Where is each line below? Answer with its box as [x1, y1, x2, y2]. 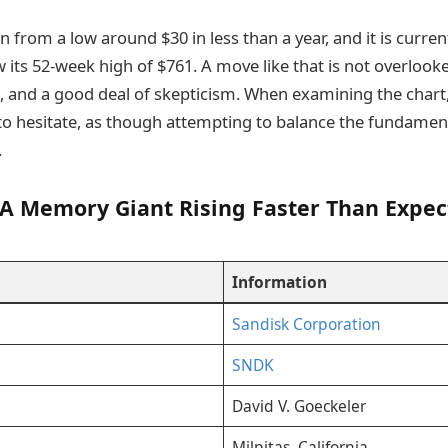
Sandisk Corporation [231, 312, 381, 335]
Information [231, 270, 327, 293]
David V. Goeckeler [231, 394, 366, 417]
